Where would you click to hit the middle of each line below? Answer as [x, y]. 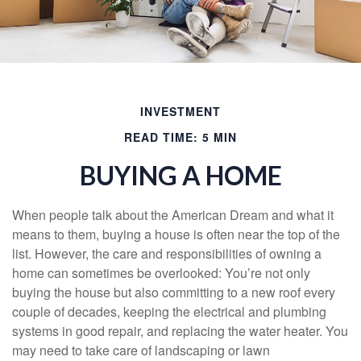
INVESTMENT [180, 111]
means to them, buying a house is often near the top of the [176, 234]
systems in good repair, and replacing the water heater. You [180, 330]
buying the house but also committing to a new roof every [174, 292]
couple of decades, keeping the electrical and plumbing [169, 311]
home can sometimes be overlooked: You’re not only [161, 272]
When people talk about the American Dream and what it [173, 214]
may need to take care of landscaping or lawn [141, 350]
